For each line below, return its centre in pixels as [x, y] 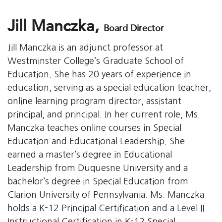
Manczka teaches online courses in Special [94, 128]
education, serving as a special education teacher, [109, 88]
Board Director [134, 29]
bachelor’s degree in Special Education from [98, 182]
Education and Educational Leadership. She [96, 141]
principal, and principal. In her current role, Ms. [104, 115]
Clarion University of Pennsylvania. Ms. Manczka [106, 195]
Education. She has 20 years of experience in [99, 75]
